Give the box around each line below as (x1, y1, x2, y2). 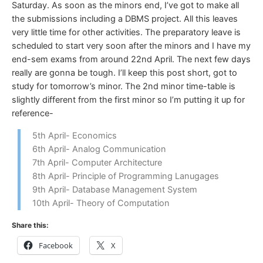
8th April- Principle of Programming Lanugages (32, 170, 219, 181)
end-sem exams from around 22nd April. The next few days (12, 53, 251, 65)
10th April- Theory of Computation (32, 197, 170, 208)
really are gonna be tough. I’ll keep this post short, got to (12, 67, 237, 78)
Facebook (39, 240, 73, 251)
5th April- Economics (32, 130, 117, 141)
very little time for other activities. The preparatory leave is (12, 26, 241, 38)
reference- (12, 107, 53, 119)
